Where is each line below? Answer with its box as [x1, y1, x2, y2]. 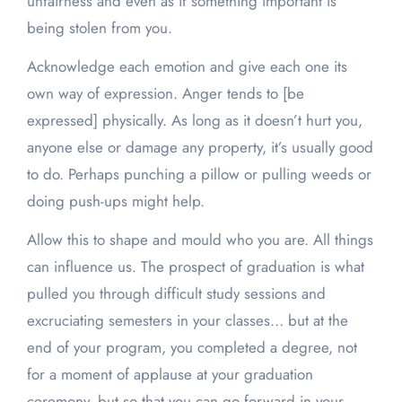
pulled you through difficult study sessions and [26, 283, 326, 305]
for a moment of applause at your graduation [26, 363, 313, 386]
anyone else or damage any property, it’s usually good [26, 136, 373, 159]
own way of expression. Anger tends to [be [26, 83, 304, 105]
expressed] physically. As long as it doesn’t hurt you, [26, 109, 363, 132]
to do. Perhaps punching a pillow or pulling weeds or [26, 163, 371, 186]
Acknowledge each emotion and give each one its [26, 56, 347, 78]
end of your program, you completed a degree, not [26, 336, 357, 359]
